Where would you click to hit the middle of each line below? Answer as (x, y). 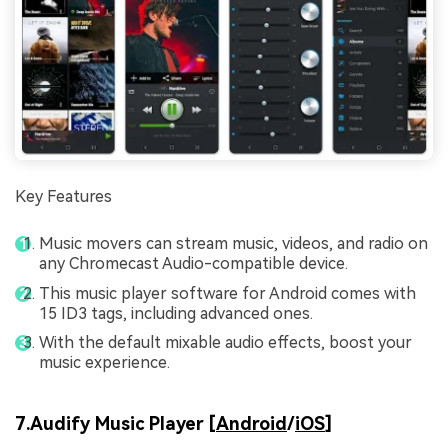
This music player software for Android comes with (227, 293)
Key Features (63, 197)
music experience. (104, 363)
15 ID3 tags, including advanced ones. (176, 313)
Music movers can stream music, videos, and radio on (233, 243)
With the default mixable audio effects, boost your (225, 343)
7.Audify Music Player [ (115, 423)
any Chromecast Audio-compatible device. (193, 263)
